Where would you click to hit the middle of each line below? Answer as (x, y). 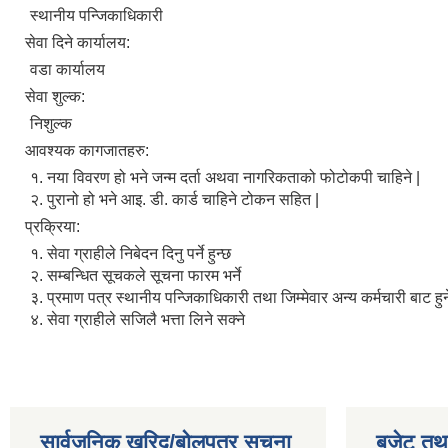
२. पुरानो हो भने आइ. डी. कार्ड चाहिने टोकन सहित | (174, 199)
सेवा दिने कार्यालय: (79, 42)
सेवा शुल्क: (57, 96)
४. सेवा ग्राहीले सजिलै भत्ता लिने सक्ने (137, 319)
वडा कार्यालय (67, 69)
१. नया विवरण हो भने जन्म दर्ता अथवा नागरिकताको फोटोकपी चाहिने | (225, 177)
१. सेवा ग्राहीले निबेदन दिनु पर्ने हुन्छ (130, 253)
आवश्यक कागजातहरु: (89, 150)
